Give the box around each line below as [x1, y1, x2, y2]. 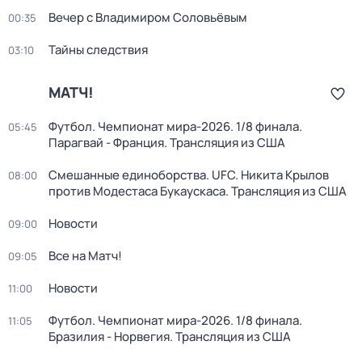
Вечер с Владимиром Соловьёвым [48, 9, 247, 26]
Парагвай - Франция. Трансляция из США [48, 134, 285, 151]
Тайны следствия [48, 41, 148, 58]
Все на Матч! [48, 247, 122, 264]
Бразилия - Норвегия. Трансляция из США [48, 328, 291, 345]
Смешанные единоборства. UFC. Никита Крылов [48, 166, 329, 183]
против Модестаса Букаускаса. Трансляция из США [48, 183, 347, 200]
